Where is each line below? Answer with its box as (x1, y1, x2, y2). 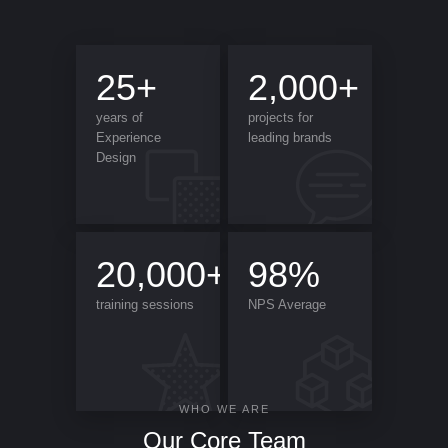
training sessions (96, 296, 195, 312)
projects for (248, 109, 314, 125)
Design (96, 149, 137, 165)
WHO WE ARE (178, 403, 270, 415)
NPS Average (248, 296, 327, 312)
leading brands (248, 129, 333, 145)
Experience (96, 129, 162, 145)
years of (96, 109, 144, 125)
